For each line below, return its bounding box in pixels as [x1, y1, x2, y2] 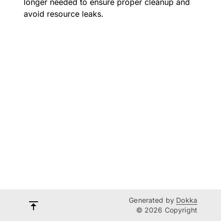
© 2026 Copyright [136, 206, 197, 214]
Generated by [129, 196, 177, 204]
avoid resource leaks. [24, 9, 104, 19]
